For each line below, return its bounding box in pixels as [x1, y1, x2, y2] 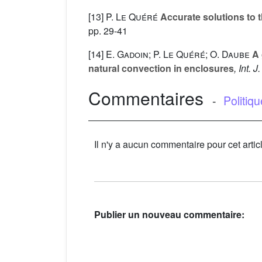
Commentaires [88, 85, 204, 111]
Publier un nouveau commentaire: [94, 207, 244, 221]
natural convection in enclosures [88, 61, 234, 75]
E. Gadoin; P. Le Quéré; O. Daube [106, 47, 250, 61]
